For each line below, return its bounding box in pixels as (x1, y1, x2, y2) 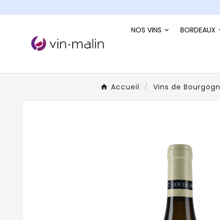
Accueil (110, 82, 139, 92)
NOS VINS (131, 25, 162, 35)
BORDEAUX (180, 25, 216, 35)
